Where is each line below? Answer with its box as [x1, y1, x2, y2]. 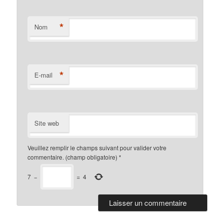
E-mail [34, 70, 53, 80]
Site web [34, 118, 59, 128]
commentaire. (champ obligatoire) [27, 153, 118, 162]
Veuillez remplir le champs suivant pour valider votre [27, 143, 167, 152]
